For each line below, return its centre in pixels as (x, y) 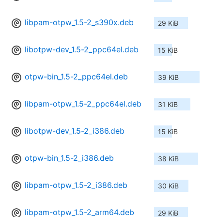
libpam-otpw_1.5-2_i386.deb (76, 185)
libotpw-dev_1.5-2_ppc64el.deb (82, 50)
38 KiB (168, 159)
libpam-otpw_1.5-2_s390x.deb (79, 23)
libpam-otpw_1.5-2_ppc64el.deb (83, 104)
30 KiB (168, 186)
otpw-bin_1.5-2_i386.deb (69, 158)
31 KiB (168, 105)
